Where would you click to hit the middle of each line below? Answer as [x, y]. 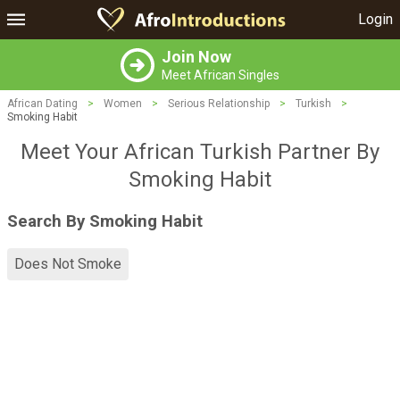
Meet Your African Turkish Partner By [200, 152]
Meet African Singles [221, 75]
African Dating [42, 104]
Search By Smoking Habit [105, 221]
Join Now [196, 57]
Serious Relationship [219, 104]
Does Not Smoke [68, 264]
